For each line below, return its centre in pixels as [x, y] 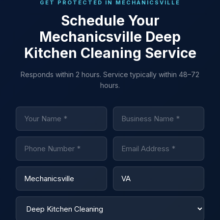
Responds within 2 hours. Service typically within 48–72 [110, 74]
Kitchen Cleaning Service [110, 53]
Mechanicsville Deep [110, 37]
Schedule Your [110, 21]
